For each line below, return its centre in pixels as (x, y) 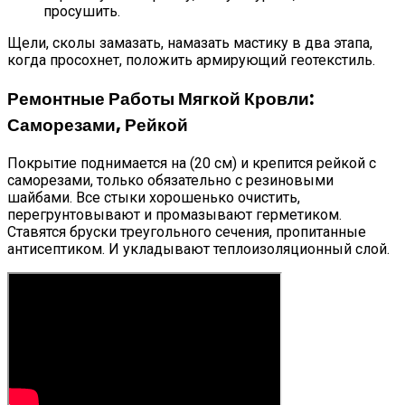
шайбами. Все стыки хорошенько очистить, (154, 198)
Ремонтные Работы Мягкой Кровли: (160, 99)
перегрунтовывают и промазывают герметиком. (174, 215)
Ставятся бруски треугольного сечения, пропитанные (187, 232)
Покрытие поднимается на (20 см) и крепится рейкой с (192, 164)
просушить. (82, 11)
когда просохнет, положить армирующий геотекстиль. (191, 60)
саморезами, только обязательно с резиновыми (170, 181)
